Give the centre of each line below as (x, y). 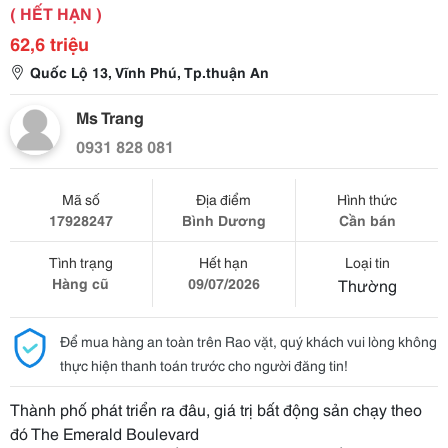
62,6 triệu (49, 43)
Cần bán (367, 220)
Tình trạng (80, 262)
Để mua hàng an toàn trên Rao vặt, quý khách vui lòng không (248, 341)
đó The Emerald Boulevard (104, 432)
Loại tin (367, 262)
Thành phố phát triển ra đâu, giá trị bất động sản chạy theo (216, 408)
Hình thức (367, 199)
